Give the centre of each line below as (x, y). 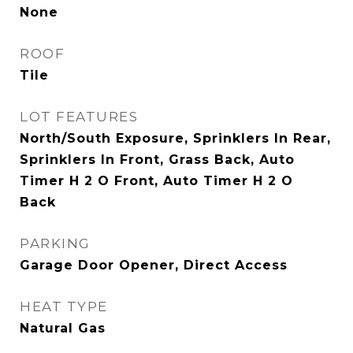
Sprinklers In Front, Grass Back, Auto (157, 160)
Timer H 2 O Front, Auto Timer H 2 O (156, 181)
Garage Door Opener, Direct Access (154, 265)
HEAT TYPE (64, 307)
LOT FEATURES (79, 117)
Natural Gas (63, 328)
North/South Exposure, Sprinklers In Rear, (175, 138)
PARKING (55, 243)
